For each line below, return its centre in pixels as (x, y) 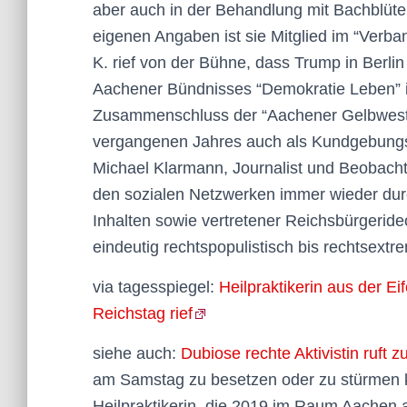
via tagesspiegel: (156, 287)
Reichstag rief (143, 313)
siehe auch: (137, 353)
